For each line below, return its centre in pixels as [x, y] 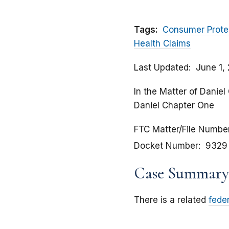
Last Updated [161, 68]
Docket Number [166, 146]
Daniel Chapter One [174, 106]
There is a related [171, 200]
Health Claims [162, 44]
